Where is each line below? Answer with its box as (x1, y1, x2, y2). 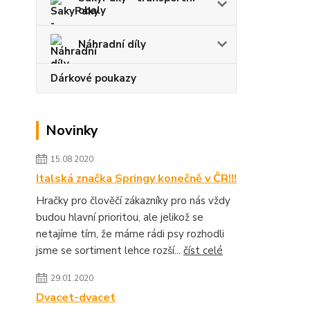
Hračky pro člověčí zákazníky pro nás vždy (36, 194, 230, 208)
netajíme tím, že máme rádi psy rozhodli (36, 227, 224, 241)
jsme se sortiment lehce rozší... (36, 244, 183, 257)
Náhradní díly (78, 37, 146, 51)
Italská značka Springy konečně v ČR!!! (36, 171, 237, 186)
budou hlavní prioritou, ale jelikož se (36, 210, 203, 224)
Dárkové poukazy (51, 71, 136, 85)
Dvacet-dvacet (36, 290, 116, 305)
